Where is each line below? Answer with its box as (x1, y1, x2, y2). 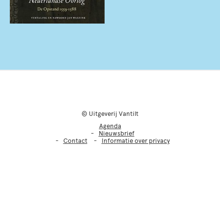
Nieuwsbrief (98, 130, 135, 137)
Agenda (99, 122, 121, 130)
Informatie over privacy (101, 137, 170, 144)
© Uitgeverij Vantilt (82, 110, 138, 117)
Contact (63, 137, 87, 144)
